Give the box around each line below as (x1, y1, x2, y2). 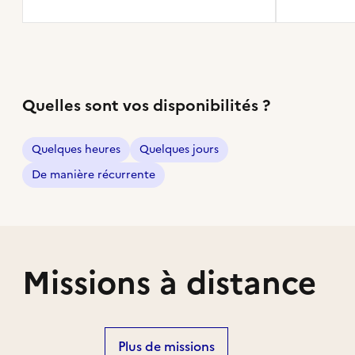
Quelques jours (139, 140, 219, 158)
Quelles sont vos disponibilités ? (21, 93, 270, 117)
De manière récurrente (31, 166, 155, 183)
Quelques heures (31, 140, 120, 158)
